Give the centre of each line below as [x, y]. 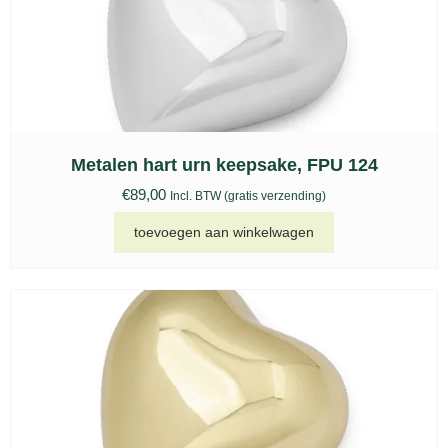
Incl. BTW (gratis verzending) [248, 196]
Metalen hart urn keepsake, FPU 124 [224, 165]
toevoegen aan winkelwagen [224, 231]
